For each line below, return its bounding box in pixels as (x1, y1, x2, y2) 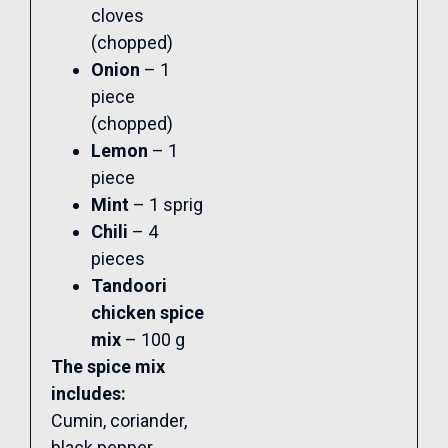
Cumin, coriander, (51, 409, 187, 431)
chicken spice (91, 301, 204, 323)
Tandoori (91, 274, 167, 296)
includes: (51, 382, 126, 404)
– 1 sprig (129, 193, 203, 215)
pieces (91, 247, 145, 269)
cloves (91, 4, 144, 26)
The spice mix (51, 355, 165, 377)
